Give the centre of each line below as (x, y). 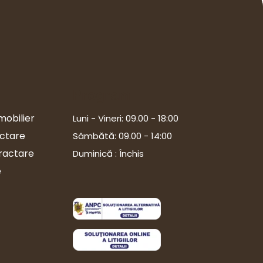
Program (102, 95)
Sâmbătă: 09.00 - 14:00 (122, 136)
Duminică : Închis (108, 153)
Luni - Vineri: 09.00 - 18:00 (126, 118)
